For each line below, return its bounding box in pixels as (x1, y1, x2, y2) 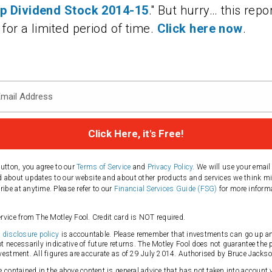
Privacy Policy (147, 163, 193, 172)
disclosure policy (2, 230, 59, 239)
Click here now (157, 21, 243, 36)
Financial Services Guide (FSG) (114, 185, 217, 194)
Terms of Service (76, 163, 131, 172)
